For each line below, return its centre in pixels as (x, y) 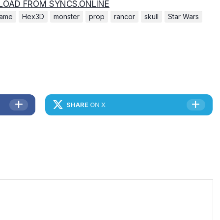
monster (67, 16)
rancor (124, 16)
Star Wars (183, 16)
